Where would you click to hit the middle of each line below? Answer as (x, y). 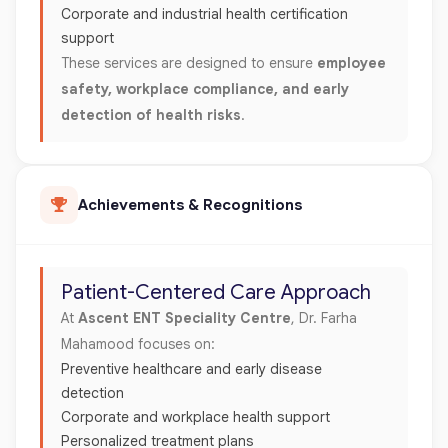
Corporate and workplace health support (197, 416)
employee (351, 62)
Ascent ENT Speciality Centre (184, 317)
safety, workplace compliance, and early (205, 88)
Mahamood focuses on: (138, 343)
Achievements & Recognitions (190, 205)
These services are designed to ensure (189, 62)
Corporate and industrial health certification (204, 13)
